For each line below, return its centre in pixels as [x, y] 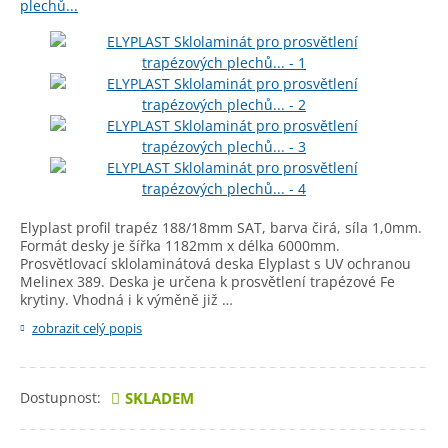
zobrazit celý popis [87, 328]
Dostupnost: [60, 397]
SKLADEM [159, 398]
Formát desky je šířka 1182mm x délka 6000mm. [180, 245]
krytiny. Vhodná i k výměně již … [126, 299]
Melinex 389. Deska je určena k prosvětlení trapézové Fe [207, 281]
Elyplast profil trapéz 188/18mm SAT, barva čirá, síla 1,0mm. [221, 227]
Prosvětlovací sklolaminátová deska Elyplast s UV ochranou [215, 263]
